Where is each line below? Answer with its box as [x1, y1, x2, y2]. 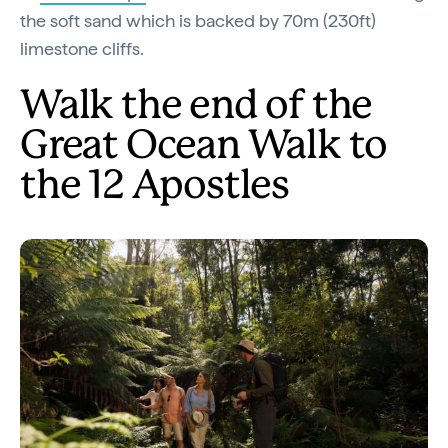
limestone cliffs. [20, 37, 148, 59]
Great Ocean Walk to [20, 127, 388, 166]
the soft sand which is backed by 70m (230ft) [20, 9, 376, 31]
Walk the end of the [20, 87, 373, 126]
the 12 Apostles [20, 167, 290, 206]
